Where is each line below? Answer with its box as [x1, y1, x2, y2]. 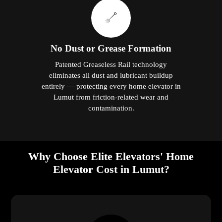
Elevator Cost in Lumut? [53, 163, 169, 175]
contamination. [88, 103, 134, 112]
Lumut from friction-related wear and [54, 92, 168, 101]
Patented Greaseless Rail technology [55, 59, 167, 68]
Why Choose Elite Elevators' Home [28, 150, 194, 163]
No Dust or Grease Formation [51, 43, 171, 54]
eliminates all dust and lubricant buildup [49, 70, 173, 79]
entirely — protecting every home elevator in [41, 81, 181, 90]
